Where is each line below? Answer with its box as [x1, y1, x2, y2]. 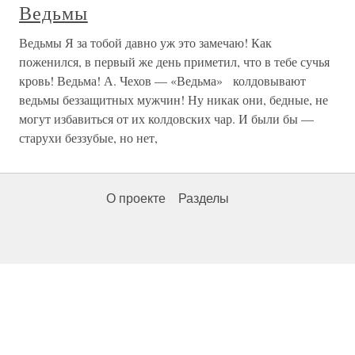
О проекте [106, 192, 166, 206]
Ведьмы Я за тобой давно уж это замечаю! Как [19, 34, 272, 52]
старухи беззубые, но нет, [19, 129, 158, 147]
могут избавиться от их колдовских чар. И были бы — [19, 110, 314, 128]
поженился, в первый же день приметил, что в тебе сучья [19, 53, 330, 71]
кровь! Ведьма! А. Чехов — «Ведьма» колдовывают [19, 72, 306, 90]
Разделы [178, 192, 229, 206]
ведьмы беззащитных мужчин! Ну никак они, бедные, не [19, 91, 328, 109]
